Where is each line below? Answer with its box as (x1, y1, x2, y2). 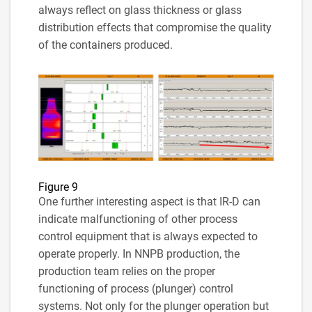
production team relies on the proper (38, 264, 215, 278)
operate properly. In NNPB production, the (38, 247, 240, 260)
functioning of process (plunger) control (38, 281, 233, 295)
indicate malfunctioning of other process (38, 212, 237, 226)
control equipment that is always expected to (38, 229, 258, 243)
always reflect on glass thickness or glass (38, 3, 242, 17)
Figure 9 (38, 180, 78, 194)
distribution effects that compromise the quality (38, 20, 272, 34)
